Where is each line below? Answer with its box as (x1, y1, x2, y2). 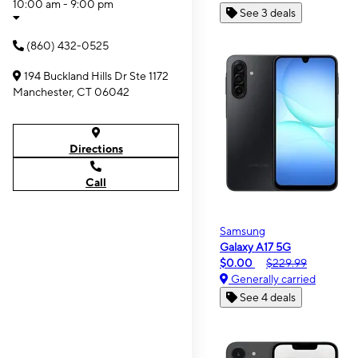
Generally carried (229, 272, 316, 285)
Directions (69, 142, 123, 155)
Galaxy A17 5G (220, 241, 291, 253)
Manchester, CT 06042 (13, 86, 129, 98)
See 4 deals (240, 291, 296, 304)
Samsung (220, 225, 265, 237)
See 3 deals (240, 6, 296, 19)
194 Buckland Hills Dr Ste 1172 (24, 70, 169, 82)
